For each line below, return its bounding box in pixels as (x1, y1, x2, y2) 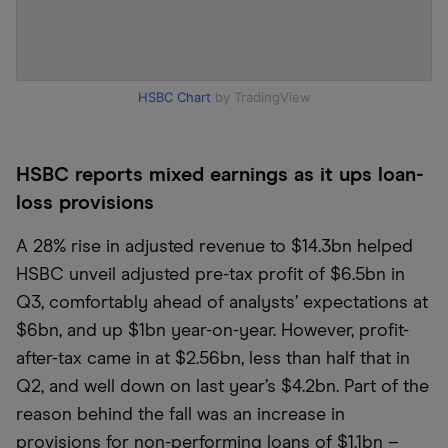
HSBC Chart (137, 89, 211, 105)
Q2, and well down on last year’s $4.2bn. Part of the (16, 378, 429, 396)
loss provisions (16, 193, 154, 213)
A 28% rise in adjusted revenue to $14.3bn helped (16, 238, 413, 256)
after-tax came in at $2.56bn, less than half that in (16, 350, 410, 368)
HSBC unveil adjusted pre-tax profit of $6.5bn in (16, 266, 405, 284)
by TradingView (210, 89, 311, 105)
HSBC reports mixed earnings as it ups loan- (16, 165, 424, 185)
